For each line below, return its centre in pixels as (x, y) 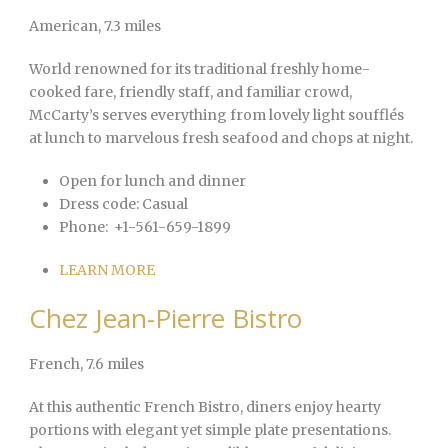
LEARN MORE (107, 270)
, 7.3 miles (129, 26)
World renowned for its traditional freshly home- (199, 69)
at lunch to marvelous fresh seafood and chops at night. (221, 138)
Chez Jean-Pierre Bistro (165, 318)
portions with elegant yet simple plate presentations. (210, 430)
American (63, 26)
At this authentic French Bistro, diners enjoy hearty (205, 407)
